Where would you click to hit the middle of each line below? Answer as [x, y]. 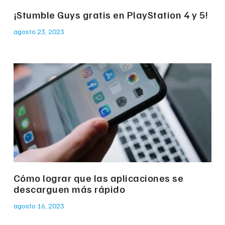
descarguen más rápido [69, 189]
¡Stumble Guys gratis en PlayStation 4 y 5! [111, 15]
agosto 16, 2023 [39, 206]
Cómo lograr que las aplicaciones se [98, 178]
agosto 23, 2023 [39, 32]
